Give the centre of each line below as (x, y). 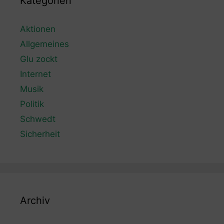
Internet (35, 74)
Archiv (35, 200)
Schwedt (38, 119)
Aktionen (38, 29)
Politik (32, 104)
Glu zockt (39, 59)
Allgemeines (44, 44)
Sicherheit (40, 134)
